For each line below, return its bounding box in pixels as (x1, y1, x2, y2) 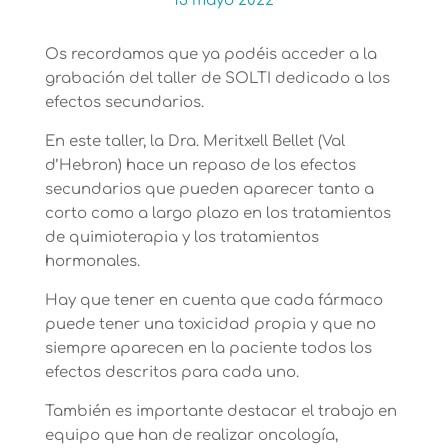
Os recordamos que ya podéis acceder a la (44, 46, 377, 64)
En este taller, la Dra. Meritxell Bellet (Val (44, 133, 345, 151)
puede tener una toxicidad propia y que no (44, 316, 376, 334)
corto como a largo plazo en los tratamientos (44, 205, 391, 223)
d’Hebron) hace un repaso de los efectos (44, 157, 356, 175)
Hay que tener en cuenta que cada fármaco (44, 292, 383, 310)
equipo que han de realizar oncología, (44, 427, 338, 445)
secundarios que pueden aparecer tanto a (44, 181, 374, 199)
